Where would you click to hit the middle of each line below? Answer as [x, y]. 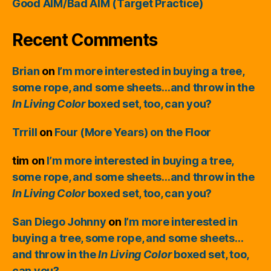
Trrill [25, 132]
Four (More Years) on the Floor [133, 132]
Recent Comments [85, 40]
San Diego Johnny [59, 221]
